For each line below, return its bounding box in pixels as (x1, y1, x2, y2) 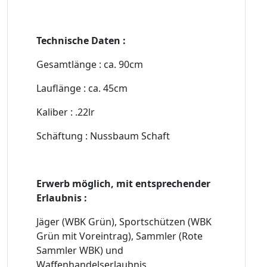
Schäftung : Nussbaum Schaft (36, 129, 170, 143)
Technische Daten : (36, 34, 126, 48)
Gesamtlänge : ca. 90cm (36, 58, 143, 72)
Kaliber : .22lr (36, 105, 95, 119)
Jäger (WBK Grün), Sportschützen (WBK (36, 215, 212, 229)
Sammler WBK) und (36, 244, 123, 257)
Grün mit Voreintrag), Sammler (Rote (36, 229, 203, 243)
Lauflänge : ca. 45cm (36, 82, 128, 95)
